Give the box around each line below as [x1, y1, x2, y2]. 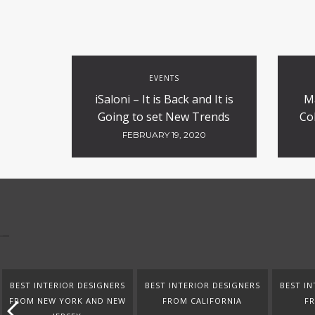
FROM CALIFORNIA [162, 295, 242, 306]
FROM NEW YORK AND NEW [8, 295, 126, 306]
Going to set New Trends [98, 109, 231, 124]
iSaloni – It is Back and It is [94, 91, 233, 107]
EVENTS [148, 73, 179, 83]
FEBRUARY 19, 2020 [122, 129, 206, 140]
